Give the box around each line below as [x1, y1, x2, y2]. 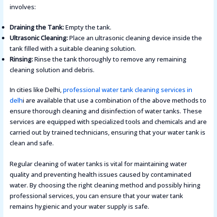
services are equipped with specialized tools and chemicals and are [9, 117, 207, 126]
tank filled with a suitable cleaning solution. [9, 44, 136, 53]
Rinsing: [9, 54, 33, 63]
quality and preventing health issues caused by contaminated [9, 170, 191, 179]
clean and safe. [9, 139, 54, 148]
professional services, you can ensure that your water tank [9, 191, 183, 200]
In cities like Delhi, [9, 85, 63, 94]
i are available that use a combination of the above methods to [22, 96, 206, 105]
